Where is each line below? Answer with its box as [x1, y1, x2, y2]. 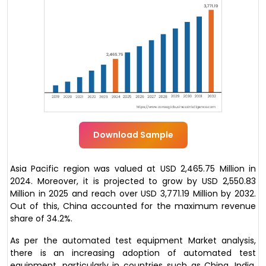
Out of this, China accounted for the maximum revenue [10, 199, 256, 212]
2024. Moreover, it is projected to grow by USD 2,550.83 [10, 175, 256, 187]
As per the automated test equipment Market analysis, [10, 234, 256, 246]
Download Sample [93, 128, 173, 141]
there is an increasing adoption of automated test [10, 246, 256, 259]
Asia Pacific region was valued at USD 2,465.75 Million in [10, 162, 256, 175]
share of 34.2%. [10, 212, 72, 224]
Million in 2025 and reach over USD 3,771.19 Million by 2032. [10, 187, 256, 199]
